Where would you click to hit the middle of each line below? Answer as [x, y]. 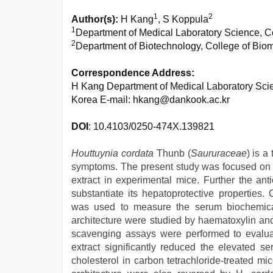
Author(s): [95, 19]
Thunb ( [172, 153]
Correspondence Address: [133, 73]
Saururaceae [218, 153]
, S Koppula [183, 19]
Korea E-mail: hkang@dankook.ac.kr [151, 100]
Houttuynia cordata [112, 153]
